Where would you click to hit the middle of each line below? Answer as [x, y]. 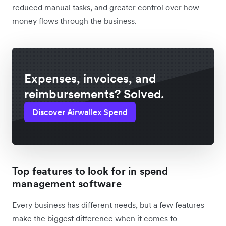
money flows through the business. [74, 20]
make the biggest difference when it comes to [95, 218]
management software [67, 183]
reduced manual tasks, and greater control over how [106, 7]
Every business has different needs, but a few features [108, 205]
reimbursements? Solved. [94, 94]
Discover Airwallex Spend [80, 112]
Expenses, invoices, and [90, 78]
